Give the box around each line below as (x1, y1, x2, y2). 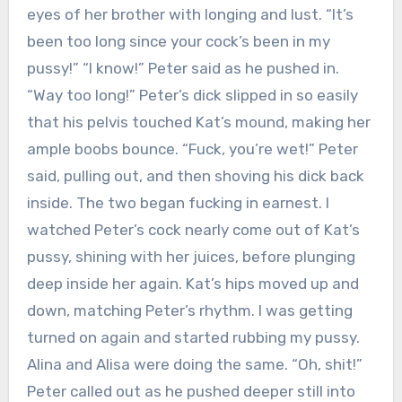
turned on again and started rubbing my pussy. (26, 328, 360, 347)
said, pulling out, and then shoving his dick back (26, 167, 364, 186)
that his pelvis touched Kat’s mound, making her (26, 113, 371, 132)
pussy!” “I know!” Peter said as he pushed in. (26, 59, 339, 78)
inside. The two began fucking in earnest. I (26, 194, 329, 213)
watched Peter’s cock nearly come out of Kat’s (26, 221, 360, 240)
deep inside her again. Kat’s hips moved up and (26, 275, 359, 293)
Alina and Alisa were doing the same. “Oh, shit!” (26, 355, 363, 374)
